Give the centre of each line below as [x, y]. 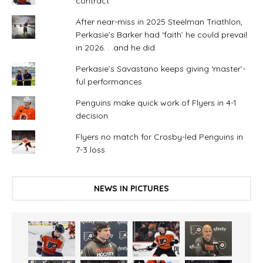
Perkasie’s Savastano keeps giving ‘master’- [160, 69]
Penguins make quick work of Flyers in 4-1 [156, 103]
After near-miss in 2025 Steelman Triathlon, [159, 22]
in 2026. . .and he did [115, 48]
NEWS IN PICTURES [131, 189]
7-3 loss [90, 150]
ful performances [109, 82]
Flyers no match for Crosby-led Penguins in [159, 137]
